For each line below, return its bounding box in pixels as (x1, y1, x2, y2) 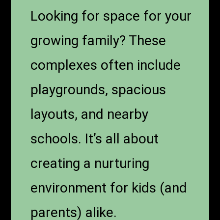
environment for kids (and (30, 179, 188, 196)
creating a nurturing (30, 155, 150, 171)
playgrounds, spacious (30, 81, 166, 98)
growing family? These (30, 32, 166, 49)
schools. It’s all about (30, 130, 159, 147)
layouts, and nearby (30, 106, 149, 122)
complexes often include (30, 56, 181, 73)
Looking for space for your (30, 7, 192, 24)
